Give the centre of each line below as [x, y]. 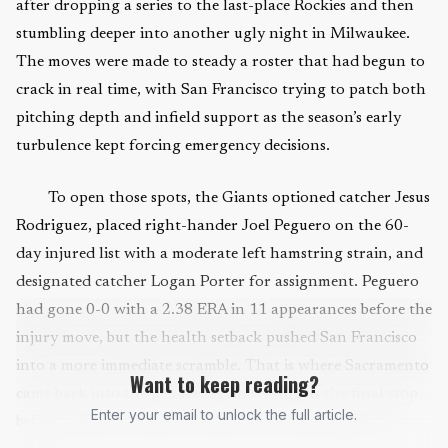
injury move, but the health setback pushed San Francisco [216, 338]
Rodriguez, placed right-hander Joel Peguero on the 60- [212, 226]
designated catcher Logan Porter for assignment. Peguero [217, 282]
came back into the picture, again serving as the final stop [217, 394]
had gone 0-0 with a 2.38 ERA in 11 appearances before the [224, 310]
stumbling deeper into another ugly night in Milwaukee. [213, 34]
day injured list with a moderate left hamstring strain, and [219, 254]
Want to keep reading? [224, 384]
